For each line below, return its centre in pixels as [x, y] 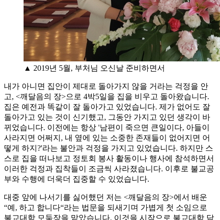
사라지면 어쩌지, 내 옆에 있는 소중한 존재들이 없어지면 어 [107, 137]
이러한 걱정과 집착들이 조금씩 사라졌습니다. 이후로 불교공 [109, 168]
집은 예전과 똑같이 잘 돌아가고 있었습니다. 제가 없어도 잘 [107, 107]
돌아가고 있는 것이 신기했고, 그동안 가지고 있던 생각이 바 [107, 117]
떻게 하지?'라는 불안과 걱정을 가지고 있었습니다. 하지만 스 [109, 148]
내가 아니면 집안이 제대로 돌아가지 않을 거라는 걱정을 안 [106, 86]
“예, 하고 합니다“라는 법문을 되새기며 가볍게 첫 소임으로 [106, 207]
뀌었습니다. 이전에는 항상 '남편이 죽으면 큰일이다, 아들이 [107, 127]
